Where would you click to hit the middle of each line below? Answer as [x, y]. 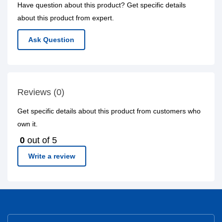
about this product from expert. [66, 18]
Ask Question [51, 40]
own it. [28, 124]
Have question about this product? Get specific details [102, 5]
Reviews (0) [41, 92]
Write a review [52, 156]
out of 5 [41, 140]
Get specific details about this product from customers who [109, 111]
